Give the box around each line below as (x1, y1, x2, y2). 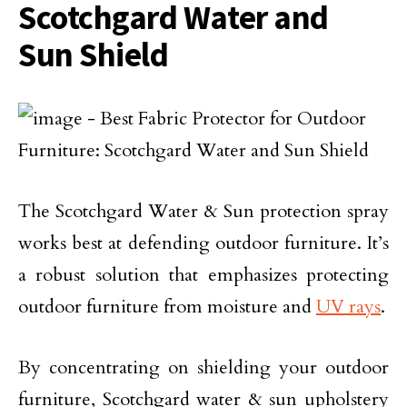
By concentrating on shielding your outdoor (18, 355, 389, 380)
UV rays (316, 294, 381, 319)
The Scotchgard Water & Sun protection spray (18, 199, 389, 223)
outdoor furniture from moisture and (18, 294, 316, 319)
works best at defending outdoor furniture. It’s (18, 231, 389, 255)
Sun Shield (18, 34, 169, 75)
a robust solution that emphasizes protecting (18, 263, 389, 287)
